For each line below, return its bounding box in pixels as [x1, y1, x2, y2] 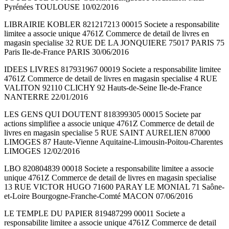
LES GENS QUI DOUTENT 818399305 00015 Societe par [4, 110, 201, 119]
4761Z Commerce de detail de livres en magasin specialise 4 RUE [4, 74, 217, 83]
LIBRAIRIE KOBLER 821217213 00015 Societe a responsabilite [4, 20, 219, 29]
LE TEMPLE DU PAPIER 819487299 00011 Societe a [4, 209, 185, 218]
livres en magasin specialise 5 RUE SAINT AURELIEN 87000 [4, 128, 210, 138]
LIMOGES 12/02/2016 [4, 147, 80, 156]
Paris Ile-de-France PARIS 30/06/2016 [4, 48, 129, 57]
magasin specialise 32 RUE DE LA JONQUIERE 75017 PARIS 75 [4, 38, 224, 48]
